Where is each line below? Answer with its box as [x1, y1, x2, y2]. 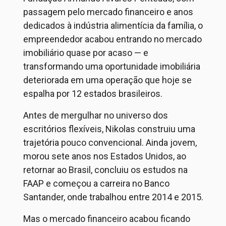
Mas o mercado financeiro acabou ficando [23, 213, 190, 224]
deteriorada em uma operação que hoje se [23, 75, 192, 85]
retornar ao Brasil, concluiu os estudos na [23, 164, 188, 175]
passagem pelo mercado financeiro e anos [23, 7, 193, 17]
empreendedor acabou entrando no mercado [23, 34, 202, 44]
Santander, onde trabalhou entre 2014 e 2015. [23, 192, 203, 202]
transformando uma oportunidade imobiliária [23, 61, 200, 72]
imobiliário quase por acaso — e [23, 47, 148, 58]
